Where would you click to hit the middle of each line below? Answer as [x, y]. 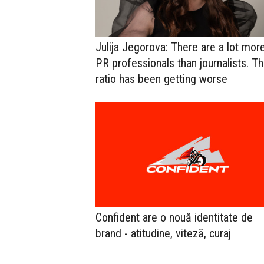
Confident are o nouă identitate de [174, 217]
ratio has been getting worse [161, 79]
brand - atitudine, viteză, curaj [163, 233]
